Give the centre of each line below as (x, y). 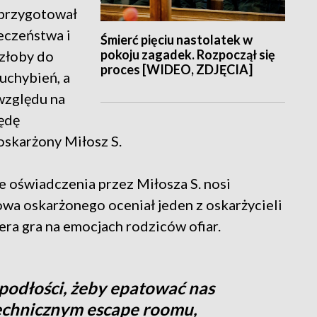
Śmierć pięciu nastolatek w (176, 40)
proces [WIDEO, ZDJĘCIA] (176, 70)
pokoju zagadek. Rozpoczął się (188, 55)
